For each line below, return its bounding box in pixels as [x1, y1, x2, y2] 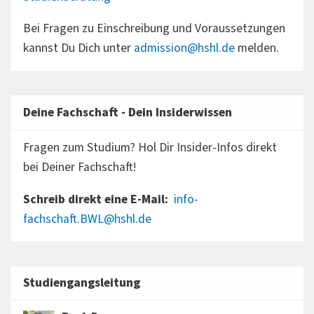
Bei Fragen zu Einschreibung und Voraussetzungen [22, 20, 285, 38]
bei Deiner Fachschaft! [22, 158, 139, 177]
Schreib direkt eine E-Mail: [22, 190, 168, 208]
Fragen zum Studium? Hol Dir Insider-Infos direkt [22, 139, 277, 157]
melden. [234, 39, 279, 57]
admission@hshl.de [133, 39, 235, 57]
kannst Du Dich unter [22, 39, 134, 57]
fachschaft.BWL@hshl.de [22, 210, 151, 228]
